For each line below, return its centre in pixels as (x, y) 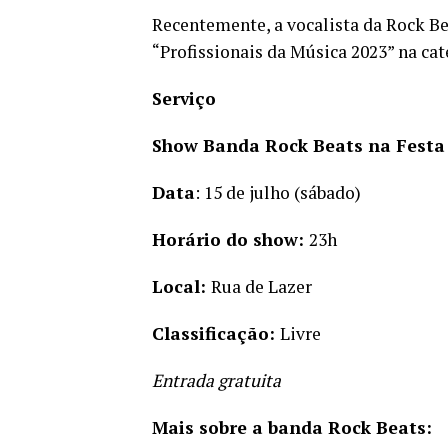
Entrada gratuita (216, 380)
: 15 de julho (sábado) (278, 192)
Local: (181, 286)
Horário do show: (230, 239)
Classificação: (216, 333)
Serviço (184, 98)
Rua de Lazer (261, 286)
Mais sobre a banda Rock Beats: (292, 427)
